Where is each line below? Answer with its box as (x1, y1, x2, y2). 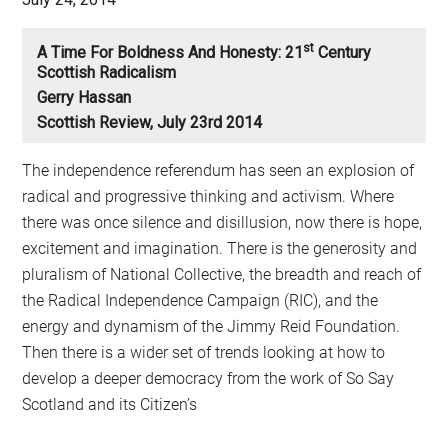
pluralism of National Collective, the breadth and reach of (22, 264, 422, 284)
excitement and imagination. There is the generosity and (22, 238, 418, 258)
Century (314, 42, 372, 62)
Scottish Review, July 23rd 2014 (37, 112, 263, 132)
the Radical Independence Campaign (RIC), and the (22, 290, 379, 310)
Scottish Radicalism (37, 62, 177, 82)
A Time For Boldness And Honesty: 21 (37, 42, 304, 62)
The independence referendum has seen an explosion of (22, 160, 415, 180)
